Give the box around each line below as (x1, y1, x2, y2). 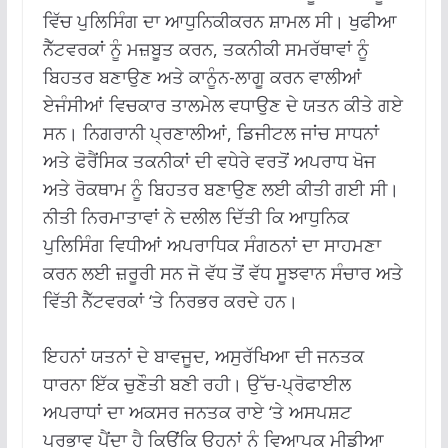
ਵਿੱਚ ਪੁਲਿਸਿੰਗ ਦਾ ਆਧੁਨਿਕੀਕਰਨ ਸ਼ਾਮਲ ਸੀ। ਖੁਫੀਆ (42, 8, 397, 33)
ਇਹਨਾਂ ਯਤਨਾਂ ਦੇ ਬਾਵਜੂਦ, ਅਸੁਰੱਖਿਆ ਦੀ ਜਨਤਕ (42, 343, 364, 368)
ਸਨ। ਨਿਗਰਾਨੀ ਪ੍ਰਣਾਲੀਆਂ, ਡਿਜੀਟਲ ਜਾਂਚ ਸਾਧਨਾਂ (42, 120, 379, 145)
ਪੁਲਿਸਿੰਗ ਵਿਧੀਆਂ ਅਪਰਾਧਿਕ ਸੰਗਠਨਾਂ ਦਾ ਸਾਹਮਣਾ (42, 232, 381, 257)
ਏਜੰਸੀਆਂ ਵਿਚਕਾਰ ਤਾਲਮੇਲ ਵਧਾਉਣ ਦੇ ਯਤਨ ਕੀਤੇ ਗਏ (42, 92, 403, 117)
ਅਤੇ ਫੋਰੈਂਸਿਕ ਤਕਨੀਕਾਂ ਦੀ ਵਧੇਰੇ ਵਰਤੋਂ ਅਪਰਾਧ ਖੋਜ (42, 148, 376, 173)
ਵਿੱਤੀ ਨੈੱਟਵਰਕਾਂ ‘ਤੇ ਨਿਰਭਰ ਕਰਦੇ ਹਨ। (42, 288, 298, 313)
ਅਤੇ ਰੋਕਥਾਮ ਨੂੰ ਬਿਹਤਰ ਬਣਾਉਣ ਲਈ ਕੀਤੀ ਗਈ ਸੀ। (42, 176, 399, 201)
